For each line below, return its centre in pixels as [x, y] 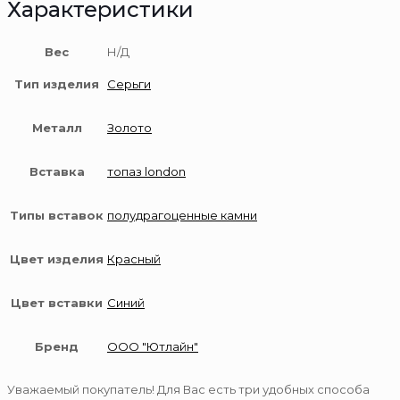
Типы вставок [57, 215]
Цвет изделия [57, 259]
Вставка [57, 171]
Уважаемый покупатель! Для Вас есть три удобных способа [188, 389]
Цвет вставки [57, 303]
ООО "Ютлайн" [153, 346]
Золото [129, 128]
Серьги [129, 84]
